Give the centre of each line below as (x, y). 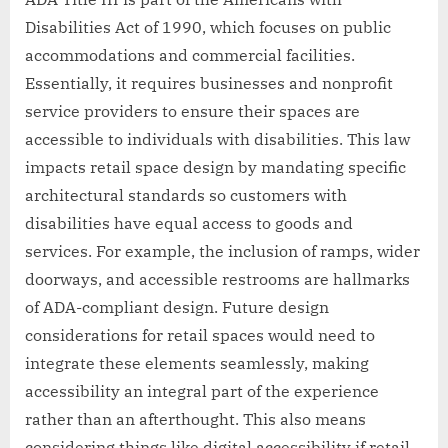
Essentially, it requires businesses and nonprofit (209, 83)
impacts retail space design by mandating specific (215, 167)
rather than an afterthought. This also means (195, 419)
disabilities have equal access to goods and (189, 223)
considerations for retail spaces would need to (200, 335)
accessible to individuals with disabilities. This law (217, 139)
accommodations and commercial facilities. (190, 55)
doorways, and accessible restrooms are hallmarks (217, 279)
